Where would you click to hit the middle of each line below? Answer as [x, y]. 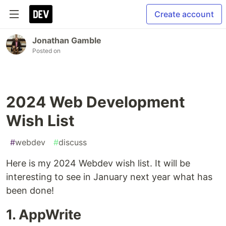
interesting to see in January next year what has [109, 177]
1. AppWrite [44, 215]
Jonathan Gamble [67, 40]
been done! [30, 190]
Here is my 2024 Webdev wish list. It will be [98, 163]
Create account [184, 14]
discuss [73, 142]
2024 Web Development [96, 102]
